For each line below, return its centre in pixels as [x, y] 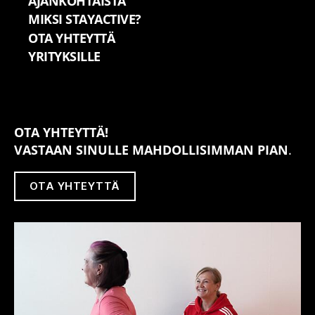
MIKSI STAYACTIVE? [85, 19]
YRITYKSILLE [64, 57]
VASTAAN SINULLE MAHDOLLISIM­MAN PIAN [151, 150]
